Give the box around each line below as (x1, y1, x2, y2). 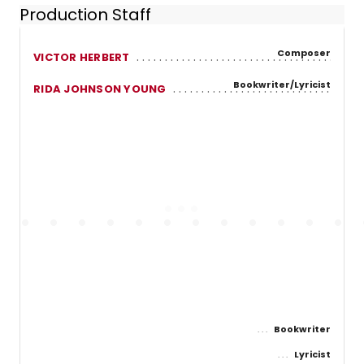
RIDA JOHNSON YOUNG (33, 80, 167, 97)
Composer (277, 45, 331, 59)
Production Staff (19, 3, 151, 27)
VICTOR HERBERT (33, 49, 130, 65)
